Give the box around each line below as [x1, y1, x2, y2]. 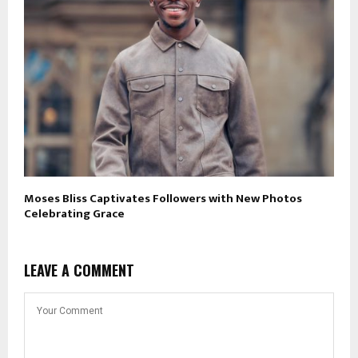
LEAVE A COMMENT [24, 260, 134, 281]
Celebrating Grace [24, 204, 125, 225]
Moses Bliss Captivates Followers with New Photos [24, 189, 302, 209]
